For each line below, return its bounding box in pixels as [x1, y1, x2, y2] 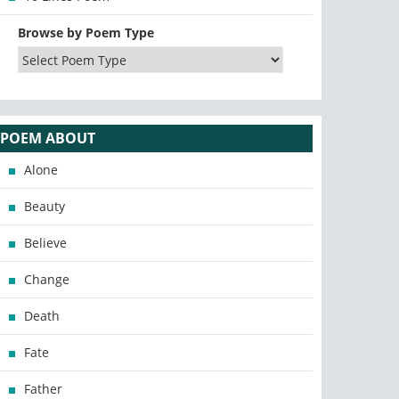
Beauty [24, 198, 66, 215]
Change [24, 271, 70, 288]
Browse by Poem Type [18, 24, 155, 41]
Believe [24, 234, 68, 251]
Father [24, 380, 63, 397]
